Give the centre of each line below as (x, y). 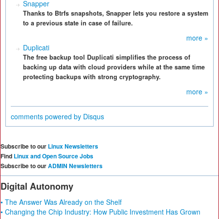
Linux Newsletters (73, 146)
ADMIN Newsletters (75, 166)
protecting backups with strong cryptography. (92, 77)
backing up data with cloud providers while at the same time (114, 67)
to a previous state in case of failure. (78, 23)
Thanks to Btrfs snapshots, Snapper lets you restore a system (116, 13)
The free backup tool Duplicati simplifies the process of (107, 57)
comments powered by (47, 116)
